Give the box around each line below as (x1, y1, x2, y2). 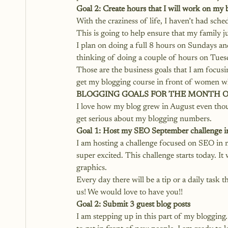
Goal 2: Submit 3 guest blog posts (76, 201, 190, 209)
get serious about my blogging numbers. (76, 115, 212, 123)
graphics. (76, 164, 109, 172)
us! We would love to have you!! (76, 188, 183, 196)
